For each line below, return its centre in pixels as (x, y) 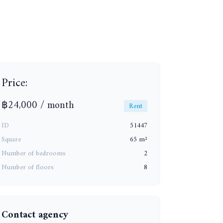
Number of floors (27, 168)
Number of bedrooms (33, 154)
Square (11, 140)
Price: (14, 83)
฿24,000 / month (38, 106)
